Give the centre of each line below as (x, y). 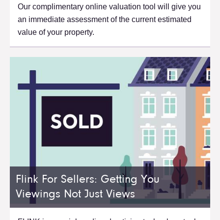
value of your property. (56, 32)
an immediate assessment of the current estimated (105, 20)
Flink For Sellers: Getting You (88, 180)
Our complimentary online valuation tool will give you (109, 7)
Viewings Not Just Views (75, 195)
